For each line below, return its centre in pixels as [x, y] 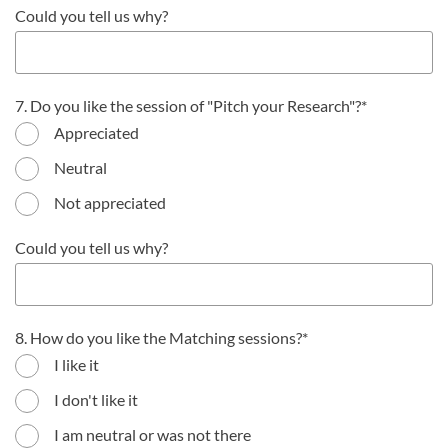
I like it [76, 364]
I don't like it [96, 399]
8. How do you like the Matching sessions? [158, 337]
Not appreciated [110, 202]
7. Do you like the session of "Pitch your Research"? [188, 105]
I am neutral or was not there [152, 434]
